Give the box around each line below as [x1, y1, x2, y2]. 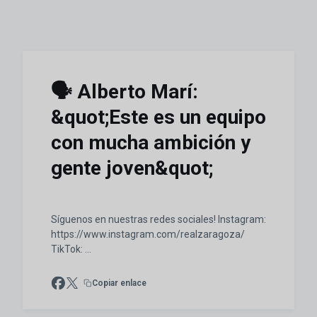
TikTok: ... [51, 243, 91, 255]
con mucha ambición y [51, 131, 250, 154]
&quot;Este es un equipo [51, 105, 266, 129]
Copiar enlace [92, 277, 146, 288]
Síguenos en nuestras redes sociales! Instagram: [51, 214, 266, 225]
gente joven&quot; [51, 156, 213, 180]
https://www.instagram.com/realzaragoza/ [51, 229, 245, 240]
